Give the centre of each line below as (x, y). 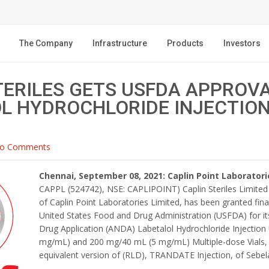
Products (185, 43)
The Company (46, 43)
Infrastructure (120, 43)
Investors (242, 43)
